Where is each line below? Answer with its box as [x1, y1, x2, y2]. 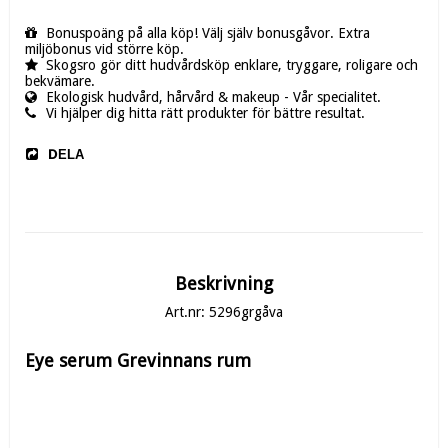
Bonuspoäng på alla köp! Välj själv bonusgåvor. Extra [46, 24, 370, 41]
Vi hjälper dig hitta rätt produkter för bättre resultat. [46, 104, 365, 121]
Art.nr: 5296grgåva [165, 303, 283, 320]
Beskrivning [175, 272, 273, 294]
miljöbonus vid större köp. [25, 40, 184, 57]
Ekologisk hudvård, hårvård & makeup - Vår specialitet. [46, 88, 381, 105]
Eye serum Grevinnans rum [25, 349, 251, 371]
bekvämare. [25, 72, 95, 89]
